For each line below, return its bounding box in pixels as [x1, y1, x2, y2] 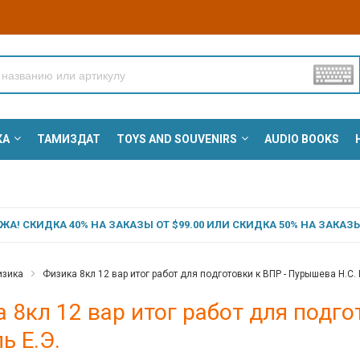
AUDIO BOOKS [264, 133, 339, 146]
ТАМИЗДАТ [36, 133, 100, 146]
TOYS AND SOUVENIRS [116, 133, 237, 146]
